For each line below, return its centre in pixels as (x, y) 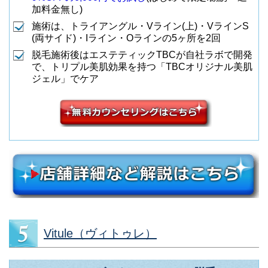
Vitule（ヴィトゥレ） (100, 233)
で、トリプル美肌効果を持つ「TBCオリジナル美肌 (142, 66)
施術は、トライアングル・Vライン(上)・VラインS (140, 26)
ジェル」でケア (65, 78)
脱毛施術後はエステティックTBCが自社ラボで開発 (142, 54)
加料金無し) (57, 9)
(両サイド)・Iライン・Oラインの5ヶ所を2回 (126, 38)
